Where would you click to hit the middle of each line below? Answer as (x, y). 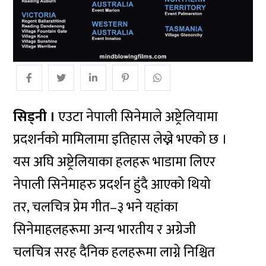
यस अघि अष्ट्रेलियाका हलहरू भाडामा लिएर (115, 162)
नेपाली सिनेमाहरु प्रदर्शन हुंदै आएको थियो (112, 185)
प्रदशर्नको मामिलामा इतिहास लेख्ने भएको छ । (120, 140)
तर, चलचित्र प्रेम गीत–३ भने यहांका (96, 208)
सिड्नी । (34, 117)
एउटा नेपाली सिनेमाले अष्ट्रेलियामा (137, 117)
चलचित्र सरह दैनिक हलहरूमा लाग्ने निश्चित (114, 253)
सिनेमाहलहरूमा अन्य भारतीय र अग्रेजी (105, 230)
